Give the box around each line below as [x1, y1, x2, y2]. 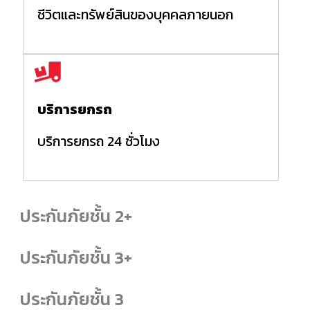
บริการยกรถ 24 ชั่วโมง [37, 130, 160, 152]
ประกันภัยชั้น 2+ [20, 202, 132, 229]
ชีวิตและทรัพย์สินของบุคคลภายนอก [37, 3, 233, 25]
